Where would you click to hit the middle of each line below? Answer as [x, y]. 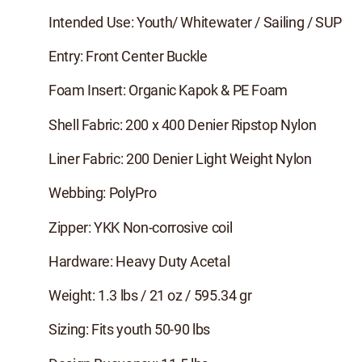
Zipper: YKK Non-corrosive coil [141, 227]
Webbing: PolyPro [103, 193]
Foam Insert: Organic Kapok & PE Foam [168, 90]
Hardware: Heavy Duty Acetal [139, 261]
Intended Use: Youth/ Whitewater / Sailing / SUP [196, 21]
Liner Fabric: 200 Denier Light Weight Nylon [180, 158]
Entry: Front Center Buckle [128, 56]
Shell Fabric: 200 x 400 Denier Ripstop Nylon [183, 124]
